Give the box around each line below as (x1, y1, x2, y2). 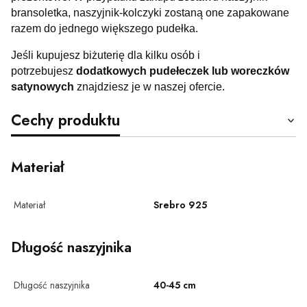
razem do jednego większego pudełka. (11, 22, 198, 34)
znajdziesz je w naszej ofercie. (74, 80, 225, 93)
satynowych (11, 80, 74, 93)
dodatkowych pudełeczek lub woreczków (76, 64, 289, 77)
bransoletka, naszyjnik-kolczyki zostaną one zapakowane (11, 6, 289, 19)
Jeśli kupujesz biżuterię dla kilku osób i (11, 49, 200, 61)
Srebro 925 (153, 197, 207, 212)
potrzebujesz (11, 64, 76, 77)
